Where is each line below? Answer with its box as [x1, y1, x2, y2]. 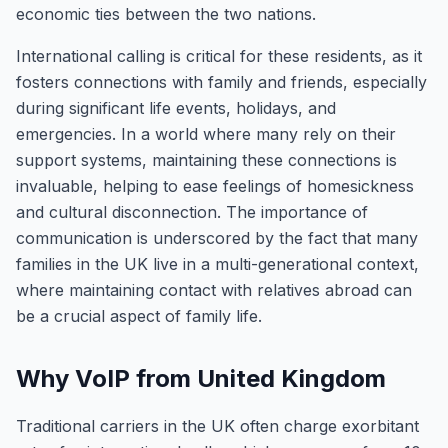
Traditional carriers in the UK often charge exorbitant [16, 416, 419, 436]
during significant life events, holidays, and [16, 98, 336, 118]
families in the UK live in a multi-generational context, [16, 254, 419, 274]
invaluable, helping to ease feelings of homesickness [16, 176, 414, 196]
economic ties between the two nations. [16, 4, 316, 24]
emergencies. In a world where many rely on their [16, 124, 396, 144]
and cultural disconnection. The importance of [16, 202, 368, 222]
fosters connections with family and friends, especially [16, 72, 427, 92]
